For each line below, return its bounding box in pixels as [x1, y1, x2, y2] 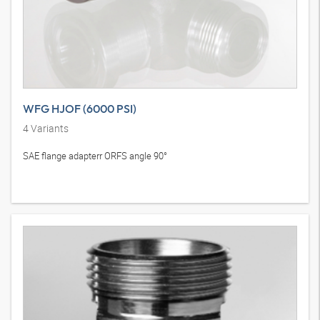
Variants [29, 206, 69, 221]
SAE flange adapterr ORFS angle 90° [23, 234, 167, 248]
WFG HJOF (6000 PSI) [23, 186, 136, 201]
